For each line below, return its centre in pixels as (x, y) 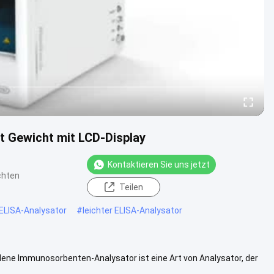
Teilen (131, 187)
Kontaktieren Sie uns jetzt (159, 164)
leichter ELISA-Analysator (132, 210)
